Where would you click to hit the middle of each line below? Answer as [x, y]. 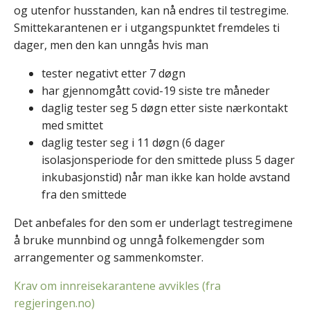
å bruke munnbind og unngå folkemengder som [139, 240]
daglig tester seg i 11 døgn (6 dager [133, 142]
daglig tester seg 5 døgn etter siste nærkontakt [165, 108]
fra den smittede [84, 194]
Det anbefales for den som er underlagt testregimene [153, 222]
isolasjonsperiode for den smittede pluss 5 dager [168, 159]
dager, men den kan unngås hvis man [111, 45]
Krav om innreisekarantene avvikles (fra [117, 285]
